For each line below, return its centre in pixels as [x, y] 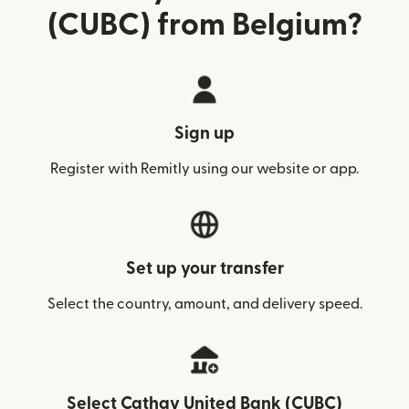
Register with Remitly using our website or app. [204, 169]
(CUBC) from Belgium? [204, 25]
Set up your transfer [204, 269]
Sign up [204, 134]
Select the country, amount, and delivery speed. [204, 304]
